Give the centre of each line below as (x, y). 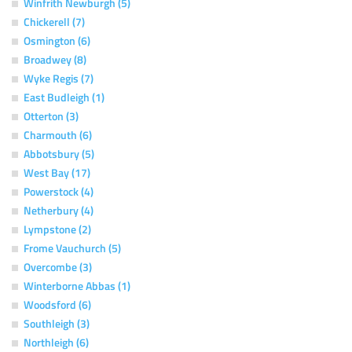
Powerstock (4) (59, 191)
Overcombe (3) (58, 266)
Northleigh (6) (56, 342)
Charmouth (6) (58, 134)
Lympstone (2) (57, 229)
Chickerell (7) (54, 21)
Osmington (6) (57, 40)
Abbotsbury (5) (59, 153)
